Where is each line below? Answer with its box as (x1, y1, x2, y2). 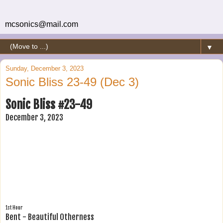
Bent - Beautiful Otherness (5, 212, 94, 222)
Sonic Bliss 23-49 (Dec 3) (5, 75, 139, 89)
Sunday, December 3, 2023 (5, 65, 84, 72)
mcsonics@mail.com (5, 20, 78, 28)
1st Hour (5, 204, 23, 211)
